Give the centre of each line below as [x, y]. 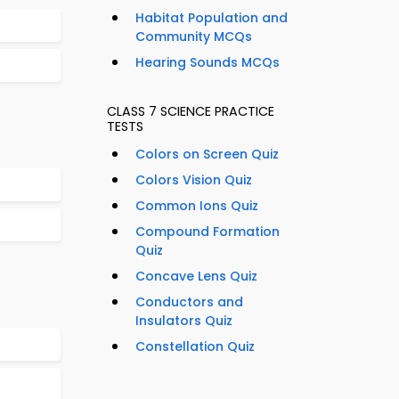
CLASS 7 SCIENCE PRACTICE [191, 112]
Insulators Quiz [184, 321]
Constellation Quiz [195, 347]
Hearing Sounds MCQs [208, 63]
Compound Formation [208, 232]
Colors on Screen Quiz [207, 155]
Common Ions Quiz [197, 206]
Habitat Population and [212, 18]
